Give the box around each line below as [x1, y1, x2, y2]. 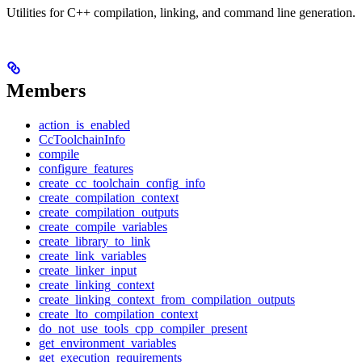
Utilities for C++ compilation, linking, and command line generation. [6, 6, 356, 20]
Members [6, 80, 86, 102]
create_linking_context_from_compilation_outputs [39, 293, 295, 307]
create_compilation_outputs [39, 205, 179, 220]
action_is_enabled [39, 118, 130, 133]
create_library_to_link [39, 234, 150, 249]
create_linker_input [39, 263, 137, 278]
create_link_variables [39, 249, 146, 263]
